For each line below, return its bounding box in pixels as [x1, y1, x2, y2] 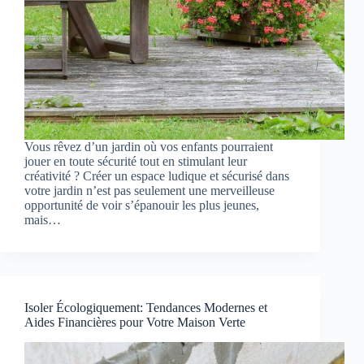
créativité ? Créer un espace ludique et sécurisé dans [24, 169, 289, 184]
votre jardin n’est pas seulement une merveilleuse [24, 184, 275, 198]
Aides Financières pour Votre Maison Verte [24, 315, 245, 330]
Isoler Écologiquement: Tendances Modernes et [24, 301, 267, 315]
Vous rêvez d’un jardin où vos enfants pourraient [24, 140, 273, 154]
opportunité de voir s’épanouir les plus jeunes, [24, 198, 259, 213]
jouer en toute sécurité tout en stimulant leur [24, 154, 247, 169]
